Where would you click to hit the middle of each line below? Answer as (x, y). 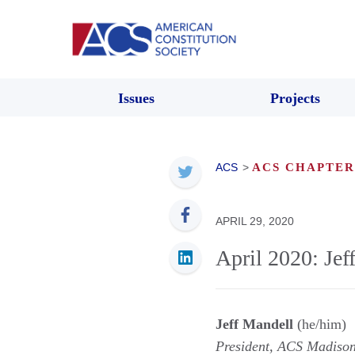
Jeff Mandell (254, 324)
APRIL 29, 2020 (255, 221)
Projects (295, 98)
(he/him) (320, 324)
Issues (136, 98)
